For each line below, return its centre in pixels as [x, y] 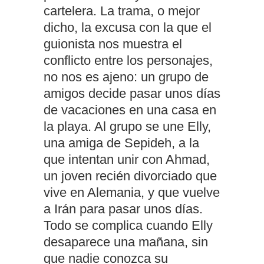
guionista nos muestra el [113, 44]
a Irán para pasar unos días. [123, 209]
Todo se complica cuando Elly [128, 226]
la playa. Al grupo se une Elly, [127, 127]
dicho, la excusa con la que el [128, 28]
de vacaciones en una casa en [130, 110]
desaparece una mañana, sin [126, 242]
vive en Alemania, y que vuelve [132, 193]
